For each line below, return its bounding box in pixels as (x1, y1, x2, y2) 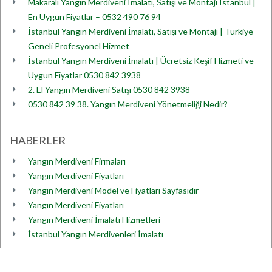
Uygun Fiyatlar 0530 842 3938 (28, 70, 141, 80)
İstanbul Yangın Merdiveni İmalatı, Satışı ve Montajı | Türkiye (28, 26, 253, 36)
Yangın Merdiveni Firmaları (28, 156, 126, 166)
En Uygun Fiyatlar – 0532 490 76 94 (28, 12, 161, 22)
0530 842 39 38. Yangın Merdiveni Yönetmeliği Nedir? (28, 99, 228, 109)
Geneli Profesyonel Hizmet (28, 41, 129, 51)
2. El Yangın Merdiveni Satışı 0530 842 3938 (28, 84, 190, 95)
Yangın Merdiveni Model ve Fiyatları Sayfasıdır (28, 185, 199, 195)
